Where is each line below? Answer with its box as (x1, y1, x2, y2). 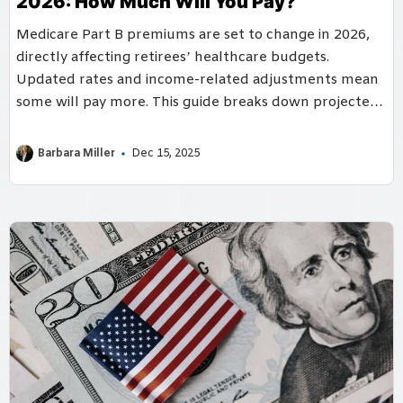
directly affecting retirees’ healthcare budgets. (16, 48, 329, 67)
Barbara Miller (38, 146, 115, 161)
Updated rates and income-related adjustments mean (16, 70, 379, 89)
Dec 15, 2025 (131, 146, 200, 161)
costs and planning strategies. (16, 115, 213, 134)
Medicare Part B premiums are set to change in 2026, (16, 25, 370, 44)
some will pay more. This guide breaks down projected (16, 93, 379, 112)
